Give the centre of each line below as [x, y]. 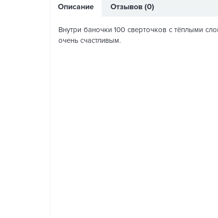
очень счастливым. [90, 40]
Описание [76, 7]
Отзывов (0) [132, 7]
